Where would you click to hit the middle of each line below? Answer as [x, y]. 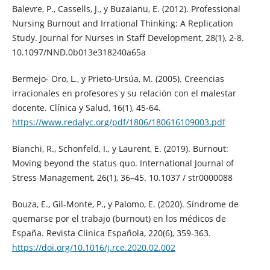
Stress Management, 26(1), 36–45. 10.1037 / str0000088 [122, 178]
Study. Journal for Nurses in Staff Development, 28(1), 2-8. [128, 38]
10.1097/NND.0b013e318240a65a [79, 52]
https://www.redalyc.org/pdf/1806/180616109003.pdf [118, 122]
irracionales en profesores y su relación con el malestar [124, 93]
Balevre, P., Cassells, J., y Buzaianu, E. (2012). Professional [126, 9]
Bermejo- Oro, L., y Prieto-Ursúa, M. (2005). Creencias [118, 79]
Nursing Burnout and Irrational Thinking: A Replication [122, 24]
